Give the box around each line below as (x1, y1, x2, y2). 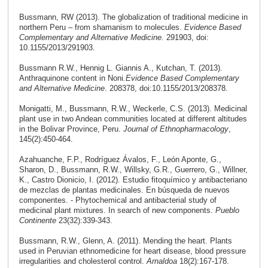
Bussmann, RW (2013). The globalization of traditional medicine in (19, 13, 248, 22)
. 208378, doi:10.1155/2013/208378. (104, 84, 228, 93)
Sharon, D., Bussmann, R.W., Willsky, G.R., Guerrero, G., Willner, (19, 165, 248, 175)
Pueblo (215, 206, 239, 215)
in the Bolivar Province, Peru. (19, 124, 123, 134)
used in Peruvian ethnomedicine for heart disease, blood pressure (19, 246, 246, 256)
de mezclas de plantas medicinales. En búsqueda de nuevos (19, 185, 230, 195)
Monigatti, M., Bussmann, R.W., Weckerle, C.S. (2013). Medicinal (19, 104, 247, 114)
